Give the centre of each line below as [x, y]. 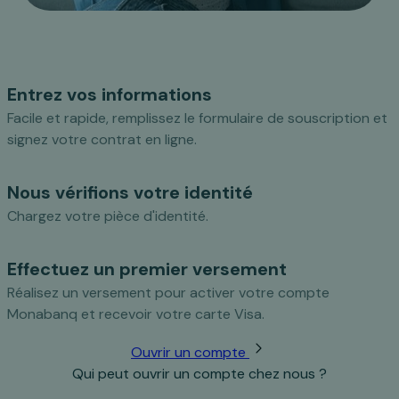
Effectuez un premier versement [147, 269]
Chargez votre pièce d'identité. [108, 216]
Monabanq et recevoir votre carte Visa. [136, 314]
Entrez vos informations [110, 95]
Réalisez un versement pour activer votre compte [168, 293]
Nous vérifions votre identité [130, 193]
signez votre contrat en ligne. [102, 140]
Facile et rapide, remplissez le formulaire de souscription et [197, 118]
